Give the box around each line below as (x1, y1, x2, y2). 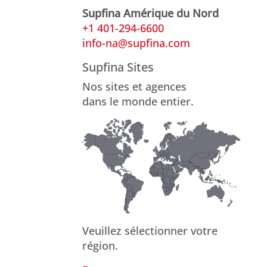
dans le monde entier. (82, 94, 194, 108)
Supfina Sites (82, 58, 154, 75)
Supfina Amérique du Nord (82, 5, 219, 20)
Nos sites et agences (82, 79, 187, 94)
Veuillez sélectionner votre (82, 223, 218, 238)
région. (82, 238, 118, 253)
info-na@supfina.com (82, 35, 190, 50)
